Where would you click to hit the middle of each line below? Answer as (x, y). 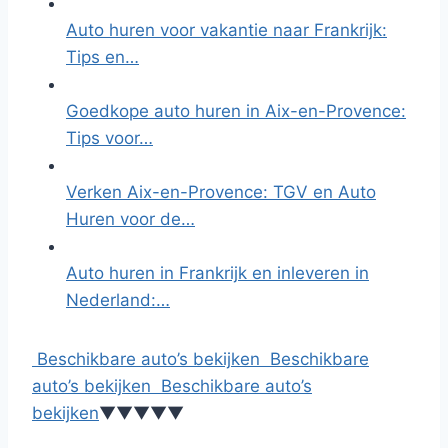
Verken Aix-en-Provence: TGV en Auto (221, 192)
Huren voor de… (130, 219)
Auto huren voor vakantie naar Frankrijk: (226, 30)
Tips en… (102, 57)
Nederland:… (118, 300)
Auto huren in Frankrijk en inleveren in (217, 273)
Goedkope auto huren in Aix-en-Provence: (236, 111)
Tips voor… (109, 138)
